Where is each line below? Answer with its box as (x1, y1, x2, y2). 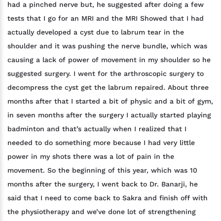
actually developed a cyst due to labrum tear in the (7, 28, 184, 36)
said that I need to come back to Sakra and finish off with (7, 193, 208, 202)
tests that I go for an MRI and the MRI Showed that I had (7, 14, 204, 22)
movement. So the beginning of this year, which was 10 (7, 166, 197, 174)
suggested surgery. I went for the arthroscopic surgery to (7, 69, 204, 77)
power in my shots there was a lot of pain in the (7, 152, 174, 160)
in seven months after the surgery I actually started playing (7, 110, 211, 119)
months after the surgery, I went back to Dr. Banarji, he (7, 180, 198, 188)
